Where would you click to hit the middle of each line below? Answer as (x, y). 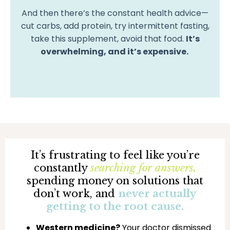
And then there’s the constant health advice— (115, 13)
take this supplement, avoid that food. (108, 39)
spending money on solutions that (115, 180)
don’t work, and (76, 193)
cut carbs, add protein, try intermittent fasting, (115, 26)
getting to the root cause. (115, 206)
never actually (157, 193)
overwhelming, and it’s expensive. (115, 51)
